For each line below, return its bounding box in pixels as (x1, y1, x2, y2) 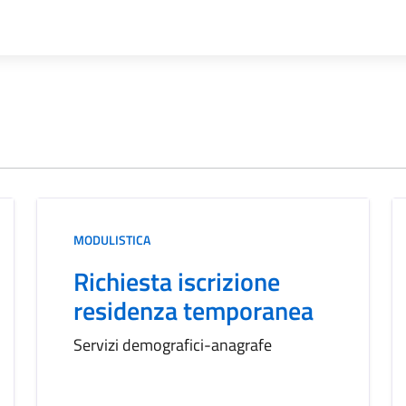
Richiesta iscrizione (73, 262, 280, 301)
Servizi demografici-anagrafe (73, 333, 272, 357)
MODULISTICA (73, 230, 150, 249)
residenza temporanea (73, 291, 314, 330)
